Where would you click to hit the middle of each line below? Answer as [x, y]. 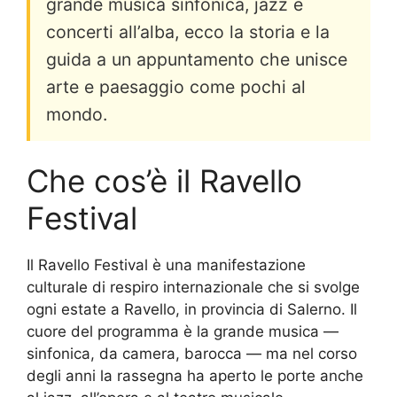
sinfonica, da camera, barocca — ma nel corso [192, 353]
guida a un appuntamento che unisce [197, 59]
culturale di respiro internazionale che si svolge [193, 287]
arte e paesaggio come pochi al [176, 86]
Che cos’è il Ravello [164, 180]
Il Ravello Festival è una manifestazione [166, 265]
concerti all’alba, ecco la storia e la [188, 31]
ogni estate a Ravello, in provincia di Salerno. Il [192, 309]
